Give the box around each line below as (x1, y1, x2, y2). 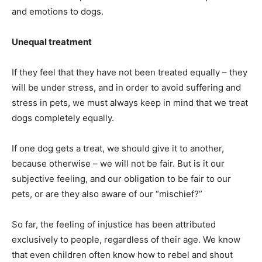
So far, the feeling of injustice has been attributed (12, 219, 216, 230)
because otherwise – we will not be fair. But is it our (12, 158, 225, 170)
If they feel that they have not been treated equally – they (12, 67, 247, 78)
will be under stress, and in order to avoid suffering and (12, 82, 241, 94)
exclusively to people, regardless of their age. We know (12, 234, 240, 246)
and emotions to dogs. (12, 6, 104, 18)
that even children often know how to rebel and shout (12, 249, 233, 261)
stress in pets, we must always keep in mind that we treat (12, 97, 248, 109)
